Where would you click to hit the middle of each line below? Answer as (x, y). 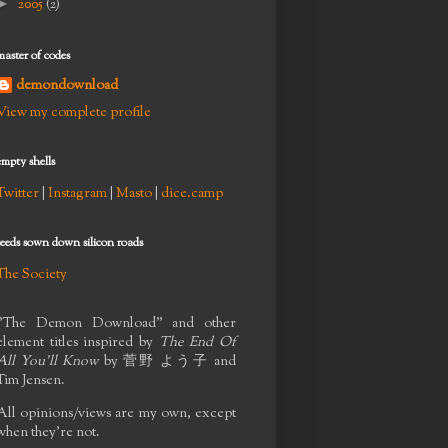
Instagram (77, 193)
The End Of (197, 342)
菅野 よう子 (165, 361)
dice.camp (192, 193)
